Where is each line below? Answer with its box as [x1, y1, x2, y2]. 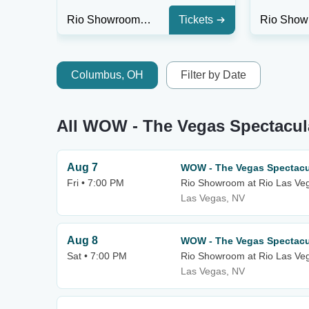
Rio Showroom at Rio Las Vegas [140, 14, 151, 26]
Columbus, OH [71, 69, 143, 81]
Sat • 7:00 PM [67, 250, 127, 261]
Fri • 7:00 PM [67, 177, 124, 188]
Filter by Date [181, 69, 246, 81]
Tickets [179, 14, 213, 26]
